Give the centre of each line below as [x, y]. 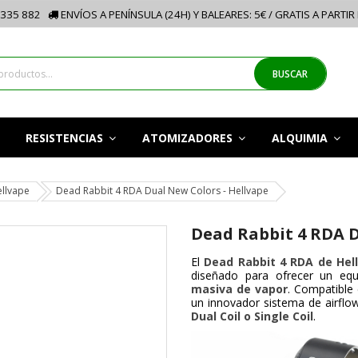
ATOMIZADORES [189, 137]
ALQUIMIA [301, 137]
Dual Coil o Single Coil [252, 316]
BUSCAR [290, 74]
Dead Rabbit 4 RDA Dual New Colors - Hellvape [162, 191]
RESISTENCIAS [66, 137]
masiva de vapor [240, 289]
